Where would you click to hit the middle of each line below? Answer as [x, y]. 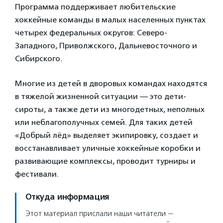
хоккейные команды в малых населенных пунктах [110, 20]
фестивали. [37, 174]
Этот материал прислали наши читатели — [99, 214]
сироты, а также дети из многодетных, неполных [110, 109]
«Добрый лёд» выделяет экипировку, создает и [107, 135]
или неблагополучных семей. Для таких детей [104, 122]
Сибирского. [39, 58]
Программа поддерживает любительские [95, 7]
